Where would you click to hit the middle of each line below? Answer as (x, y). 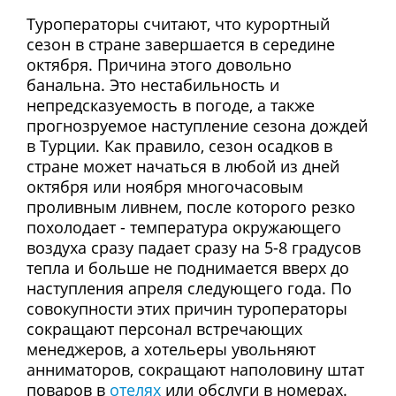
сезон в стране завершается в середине (181, 44)
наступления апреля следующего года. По (189, 288)
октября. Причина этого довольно (159, 65)
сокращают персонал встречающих (164, 329)
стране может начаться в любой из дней (183, 166)
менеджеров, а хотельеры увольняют (171, 349)
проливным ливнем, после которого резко (191, 207)
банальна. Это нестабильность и (153, 85)
